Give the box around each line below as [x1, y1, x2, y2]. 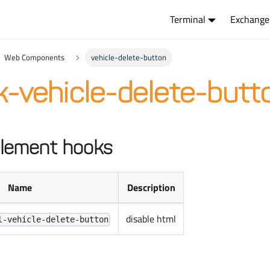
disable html [126, 212, 176, 227]
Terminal [169, 12, 206, 27]
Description [127, 180, 175, 195]
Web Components [4, 51, 64, 64]
